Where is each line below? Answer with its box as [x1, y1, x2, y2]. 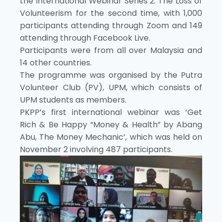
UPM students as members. [20, 94, 126, 106]
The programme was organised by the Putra [20, 69, 202, 81]
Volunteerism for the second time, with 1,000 [20, 7, 202, 19]
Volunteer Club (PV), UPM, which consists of [20, 81, 202, 93]
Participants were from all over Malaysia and [20, 44, 202, 56]
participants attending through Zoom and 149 [20, 19, 202, 31]
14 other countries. [20, 56, 92, 68]
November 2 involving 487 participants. [20, 143, 172, 155]
